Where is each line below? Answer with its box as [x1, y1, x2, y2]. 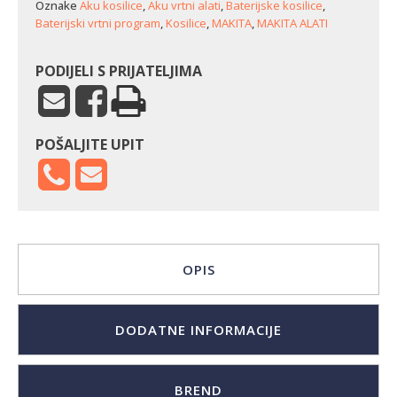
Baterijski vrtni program [35, 15, 160, 31]
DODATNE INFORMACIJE [115, 321, 282, 339]
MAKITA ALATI [257, 15, 328, 31]
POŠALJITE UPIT [35, 135, 144, 154]
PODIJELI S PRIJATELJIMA [35, 61, 202, 81]
